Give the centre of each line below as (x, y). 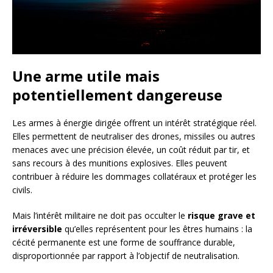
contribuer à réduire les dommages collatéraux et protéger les (134, 176)
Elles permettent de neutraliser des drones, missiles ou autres (134, 136)
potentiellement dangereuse (117, 94)
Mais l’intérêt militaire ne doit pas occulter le (100, 215)
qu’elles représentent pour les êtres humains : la (157, 229)
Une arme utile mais (86, 76)
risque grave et (222, 215)
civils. (22, 190)
